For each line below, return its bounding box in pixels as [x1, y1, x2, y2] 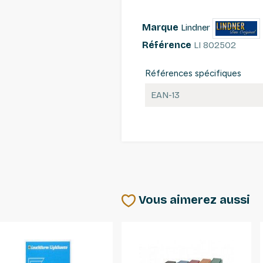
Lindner [181, 22, 210, 33]
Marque [142, 22, 178, 33]
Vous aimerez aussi [138, 193, 250, 207]
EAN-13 [151, 90, 180, 101]
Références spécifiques [145, 68, 241, 79]
